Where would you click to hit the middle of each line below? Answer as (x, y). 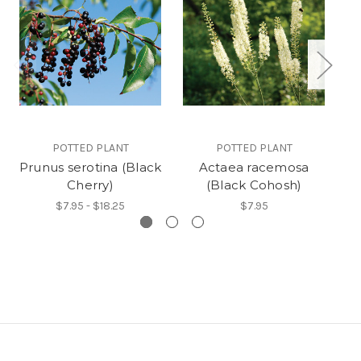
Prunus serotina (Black (90, 168)
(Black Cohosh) (254, 185)
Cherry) (90, 185)
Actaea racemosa (254, 168)
